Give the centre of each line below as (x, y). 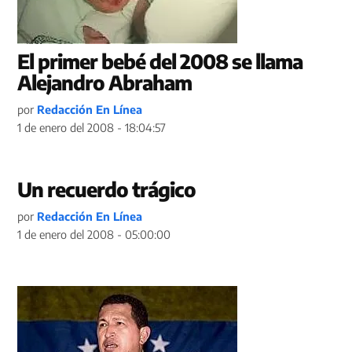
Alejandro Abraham (105, 82)
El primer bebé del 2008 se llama (160, 61)
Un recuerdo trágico (107, 189)
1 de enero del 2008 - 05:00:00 (94, 234)
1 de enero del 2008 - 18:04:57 (92, 127)
